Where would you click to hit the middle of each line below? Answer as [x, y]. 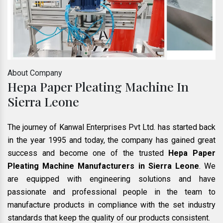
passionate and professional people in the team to [111, 192]
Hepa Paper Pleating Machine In [98, 87]
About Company [35, 73]
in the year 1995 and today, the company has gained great [111, 140]
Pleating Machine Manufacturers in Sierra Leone [103, 166]
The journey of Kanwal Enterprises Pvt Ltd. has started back [111, 127]
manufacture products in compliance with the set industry [111, 205]
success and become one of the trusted [88, 153]
